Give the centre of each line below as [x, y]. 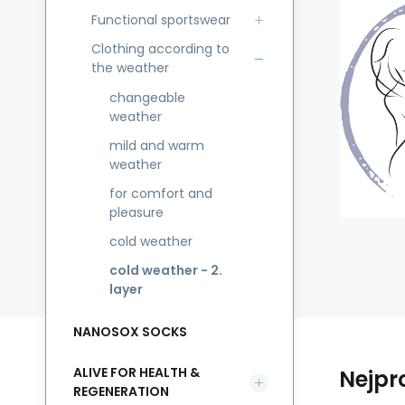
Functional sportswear [161, 20]
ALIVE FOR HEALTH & [137, 372]
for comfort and [161, 193]
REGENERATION [121, 391]
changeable [147, 98]
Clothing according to [160, 49]
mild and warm [157, 146]
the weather [130, 68]
